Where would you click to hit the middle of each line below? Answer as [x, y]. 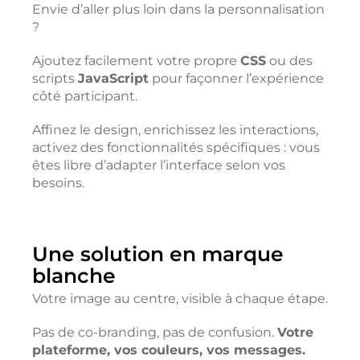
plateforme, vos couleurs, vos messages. [168, 350]
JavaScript [113, 78]
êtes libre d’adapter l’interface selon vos [158, 165]
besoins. [58, 182]
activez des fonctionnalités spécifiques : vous [176, 147]
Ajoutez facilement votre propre [136, 60]
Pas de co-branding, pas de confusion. [154, 332]
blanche [74, 275]
